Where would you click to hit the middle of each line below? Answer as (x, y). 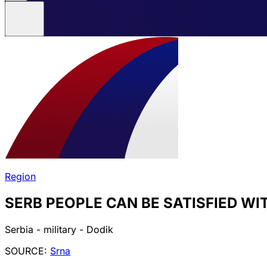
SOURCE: (27, 251)
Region (20, 176)
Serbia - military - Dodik (59, 229)
